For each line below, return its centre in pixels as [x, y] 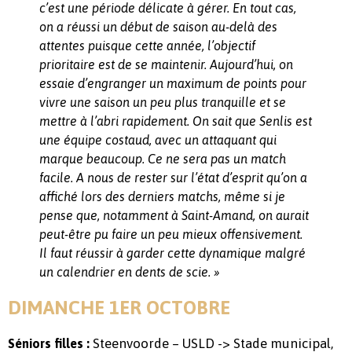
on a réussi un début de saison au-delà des [158, 26]
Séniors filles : [49, 343]
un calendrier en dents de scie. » [130, 271]
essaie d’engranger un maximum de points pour [173, 83]
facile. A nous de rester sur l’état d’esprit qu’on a [173, 177]
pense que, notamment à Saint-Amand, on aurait [174, 215]
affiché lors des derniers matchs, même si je [162, 196]
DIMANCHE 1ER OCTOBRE [119, 307]
